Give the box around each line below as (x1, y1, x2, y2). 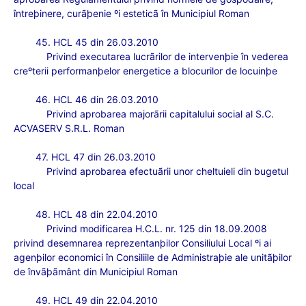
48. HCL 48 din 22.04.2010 (36, 208, 158, 220)
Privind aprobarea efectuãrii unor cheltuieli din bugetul (46, 165, 288, 177)
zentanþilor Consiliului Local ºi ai (129, 237, 271, 249)
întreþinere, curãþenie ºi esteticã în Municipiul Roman (14, 8, 249, 19)
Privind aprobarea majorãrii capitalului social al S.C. (46, 108, 274, 120)
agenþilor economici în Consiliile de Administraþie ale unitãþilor (14, 251, 292, 263)
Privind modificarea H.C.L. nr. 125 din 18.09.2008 (46, 223, 267, 234)
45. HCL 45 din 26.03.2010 (36, 36, 158, 48)
